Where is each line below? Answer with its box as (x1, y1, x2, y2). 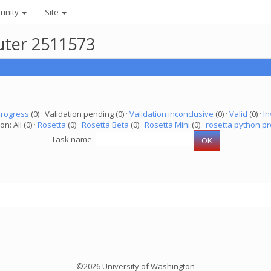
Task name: (51, 134, 96, 145)
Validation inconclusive (129, 108, 214, 119)
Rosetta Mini (145, 119, 190, 130)
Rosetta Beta (82, 119, 129, 130)
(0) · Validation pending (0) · (28, 108, 129, 119)
